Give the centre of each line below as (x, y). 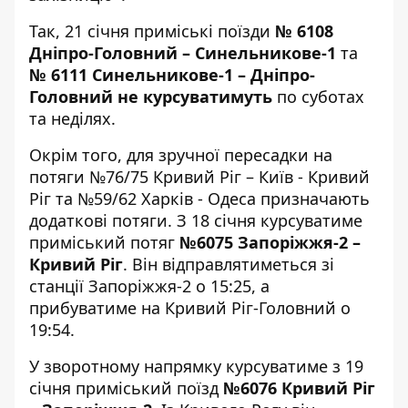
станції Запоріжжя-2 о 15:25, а (149, 286)
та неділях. (75, 118)
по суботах (318, 97)
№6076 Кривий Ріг (299, 388)
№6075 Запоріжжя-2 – (270, 242)
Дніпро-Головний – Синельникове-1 (183, 53)
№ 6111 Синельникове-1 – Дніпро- (172, 75)
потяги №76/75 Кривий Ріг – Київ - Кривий (199, 177)
